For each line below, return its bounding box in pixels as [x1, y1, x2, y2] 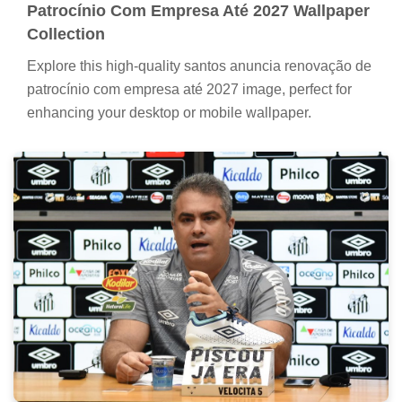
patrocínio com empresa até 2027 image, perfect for [27, 82, 352, 98]
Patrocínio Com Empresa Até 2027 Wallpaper [27, 2, 370, 21]
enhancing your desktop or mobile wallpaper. [27, 105, 311, 121]
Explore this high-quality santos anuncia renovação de [27, 58, 371, 74]
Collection [27, 25, 105, 44]
